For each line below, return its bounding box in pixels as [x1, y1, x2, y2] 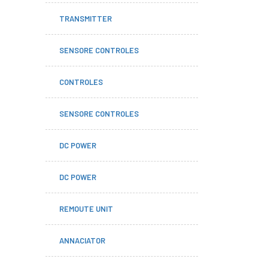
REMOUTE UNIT [59, 204, 113, 214]
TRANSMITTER [59, 14, 112, 23]
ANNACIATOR [59, 236, 105, 245]
